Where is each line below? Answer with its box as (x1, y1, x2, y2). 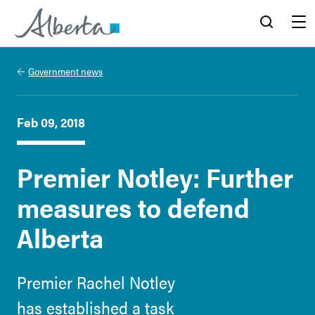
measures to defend (17, 188, 250, 226)
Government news (28, 64, 103, 78)
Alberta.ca (15, 44, 68, 61)
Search (252, 46, 281, 57)
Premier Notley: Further (17, 157, 293, 195)
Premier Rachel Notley (17, 270, 175, 294)
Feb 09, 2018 (17, 113, 85, 131)
